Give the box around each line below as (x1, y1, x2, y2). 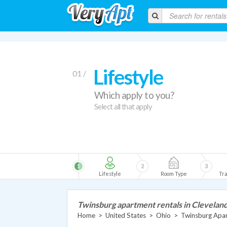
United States (105, 211, 146, 219)
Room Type (161, 170, 187, 177)
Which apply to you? (94, 90, 174, 101)
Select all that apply (94, 102, 153, 111)
